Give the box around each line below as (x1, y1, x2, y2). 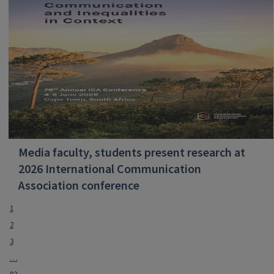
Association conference (18, 177, 139, 195)
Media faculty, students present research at (18, 144, 245, 162)
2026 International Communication (18, 161, 201, 179)
